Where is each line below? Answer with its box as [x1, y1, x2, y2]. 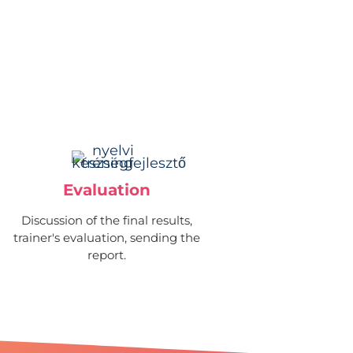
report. [87, 247, 127, 262]
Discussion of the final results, [21, 212, 193, 228]
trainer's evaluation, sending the [13, 229, 201, 245]
